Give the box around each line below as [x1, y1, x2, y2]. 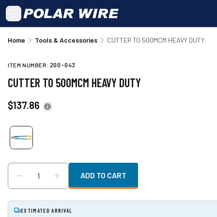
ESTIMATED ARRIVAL [21, 207, 73, 214]
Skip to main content [7, 4, 80, 14]
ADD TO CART [80, 170, 126, 180]
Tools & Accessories [35, 36, 97, 44]
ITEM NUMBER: [8, 62, 50, 68]
